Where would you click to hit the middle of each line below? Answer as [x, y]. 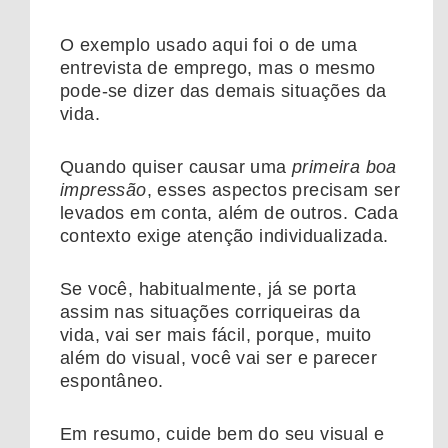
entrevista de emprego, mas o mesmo [218, 67]
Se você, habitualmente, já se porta [208, 288]
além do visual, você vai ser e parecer [219, 357]
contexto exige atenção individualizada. [224, 235]
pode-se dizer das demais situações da [223, 90]
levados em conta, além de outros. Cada [229, 212]
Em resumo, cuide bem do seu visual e [222, 433]
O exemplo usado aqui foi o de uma [209, 44]
